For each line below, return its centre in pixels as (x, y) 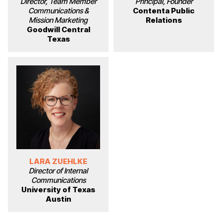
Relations (164, 20)
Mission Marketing (58, 20)
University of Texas (58, 190)
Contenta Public (164, 11)
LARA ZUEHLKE (58, 162)
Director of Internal (58, 171)
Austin (58, 199)
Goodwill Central (58, 30)
